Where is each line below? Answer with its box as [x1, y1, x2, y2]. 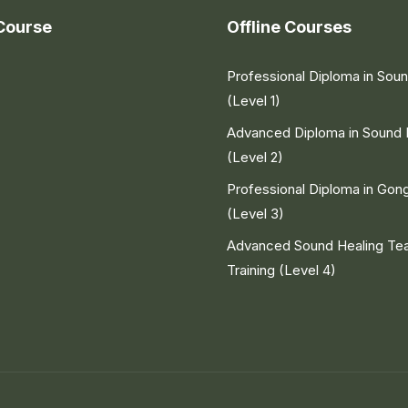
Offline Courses [227, 16, 352, 36]
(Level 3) [227, 204, 284, 222]
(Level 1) [227, 91, 280, 109]
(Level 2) [227, 148, 283, 166]
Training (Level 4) [227, 260, 336, 279]
